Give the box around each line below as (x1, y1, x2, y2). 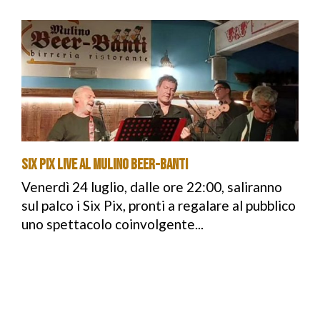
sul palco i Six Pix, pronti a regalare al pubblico (21, 197, 296, 214)
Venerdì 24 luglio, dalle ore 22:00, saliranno (21, 179, 282, 195)
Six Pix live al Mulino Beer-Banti (21, 156, 188, 174)
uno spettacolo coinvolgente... (21, 216, 204, 232)
